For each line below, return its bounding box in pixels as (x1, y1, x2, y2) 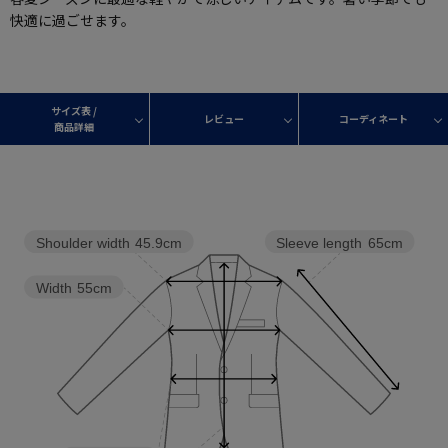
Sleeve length (276, 235, 363, 252)
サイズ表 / (51, 103, 98, 119)
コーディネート (339, 111, 409, 127)
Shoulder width (35, 235, 130, 252)
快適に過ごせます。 (10, 10, 135, 31)
